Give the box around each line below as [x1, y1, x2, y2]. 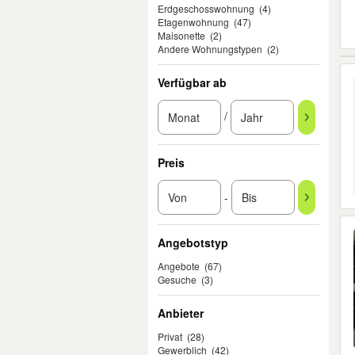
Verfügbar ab [158, 74, 227, 90]
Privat [158, 330, 182, 343]
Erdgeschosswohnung [158, 2, 254, 15]
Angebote [158, 259, 200, 273]
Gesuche [158, 273, 197, 286]
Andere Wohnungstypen [158, 42, 262, 55]
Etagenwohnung [158, 15, 229, 29]
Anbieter [158, 305, 204, 321]
